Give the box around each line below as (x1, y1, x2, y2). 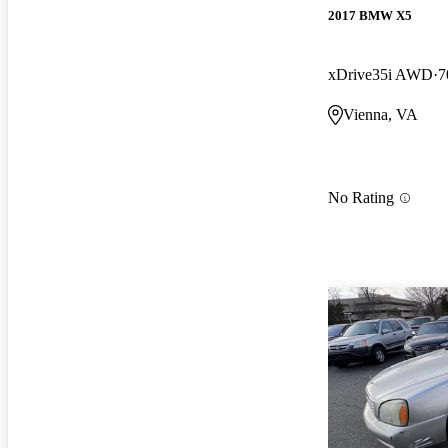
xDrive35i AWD (328, 65, 433, 83)
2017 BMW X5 (328, 7, 412, 23)
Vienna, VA (343, 105, 418, 123)
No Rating (328, 189, 394, 207)
